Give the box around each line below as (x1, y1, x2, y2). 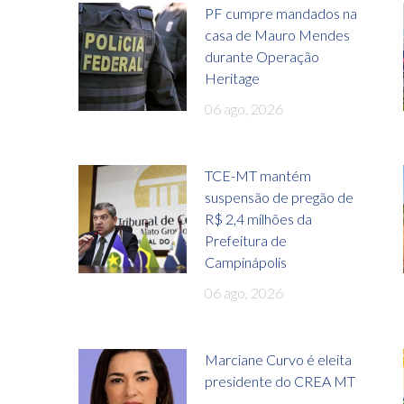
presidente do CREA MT (205, 372, 355, 390)
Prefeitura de (205, 231, 287, 249)
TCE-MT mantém (205, 166, 311, 184)
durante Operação (205, 47, 319, 65)
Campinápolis (205, 252, 287, 271)
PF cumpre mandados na (205, 4, 357, 22)
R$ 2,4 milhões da (205, 209, 312, 227)
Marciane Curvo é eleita (205, 350, 352, 368)
